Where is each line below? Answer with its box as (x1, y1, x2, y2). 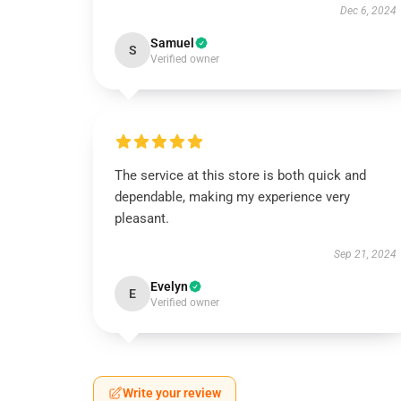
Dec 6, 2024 (339, 4, 397, 17)
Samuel (150, 36, 194, 50)
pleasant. (115, 210, 169, 226)
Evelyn (150, 279, 188, 294)
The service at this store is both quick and (115, 167, 366, 183)
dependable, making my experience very (115, 189, 350, 205)
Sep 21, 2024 (333, 248, 397, 260)
